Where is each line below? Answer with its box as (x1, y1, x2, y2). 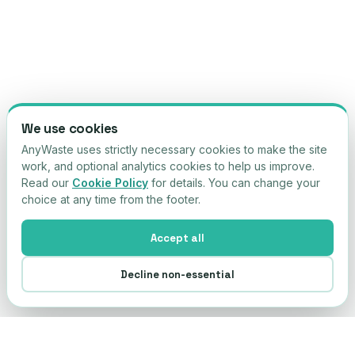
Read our (21, 177, 72, 189)
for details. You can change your (148, 177, 320, 189)
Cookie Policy (72, 177, 148, 189)
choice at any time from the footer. (21, 193, 200, 206)
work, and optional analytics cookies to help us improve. (21, 160, 315, 173)
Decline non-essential (120, 267, 235, 281)
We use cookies (21, 120, 119, 137)
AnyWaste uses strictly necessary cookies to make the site (21, 143, 327, 156)
